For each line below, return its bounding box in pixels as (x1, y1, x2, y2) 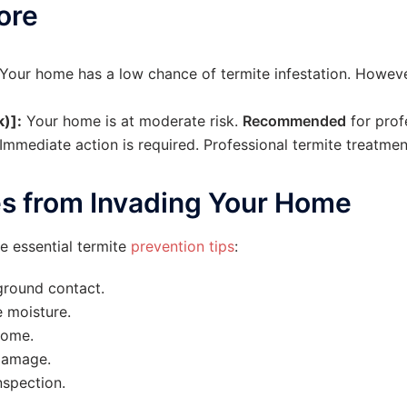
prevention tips (131, 237, 234, 255)
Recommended (243, 112, 346, 130)
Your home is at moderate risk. (22, 112, 243, 130)
